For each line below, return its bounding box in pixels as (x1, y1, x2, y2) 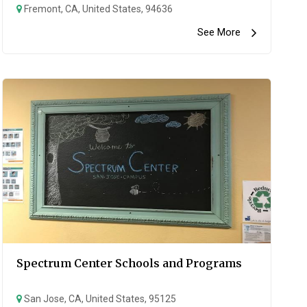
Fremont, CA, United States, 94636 (21, 3, 173, 14)
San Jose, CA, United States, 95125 (21, 293, 176, 304)
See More (197, 26, 251, 38)
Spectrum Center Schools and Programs (16, 256, 242, 270)
